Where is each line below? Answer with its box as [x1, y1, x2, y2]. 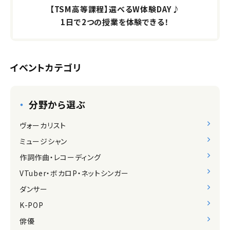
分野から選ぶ [29, 98, 86, 111]
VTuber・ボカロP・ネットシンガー [20, 168, 129, 179]
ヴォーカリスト [20, 120, 66, 131]
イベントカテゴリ [10, 61, 81, 74]
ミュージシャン [20, 136, 67, 147]
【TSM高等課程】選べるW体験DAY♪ [49, 4, 181, 15]
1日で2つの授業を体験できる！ [61, 16, 169, 28]
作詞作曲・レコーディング [20, 152, 101, 163]
